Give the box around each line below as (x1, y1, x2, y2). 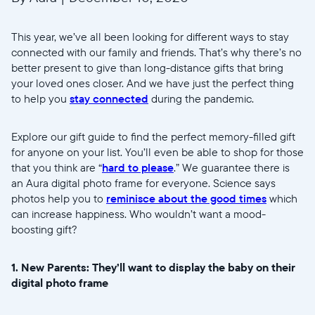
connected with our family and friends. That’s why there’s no (11, 45, 302, 60)
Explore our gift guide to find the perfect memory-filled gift (11, 129, 295, 144)
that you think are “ (11, 160, 102, 175)
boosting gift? (11, 222, 83, 237)
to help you (11, 91, 70, 106)
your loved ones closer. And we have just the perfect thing (11, 76, 294, 91)
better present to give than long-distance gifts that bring (11, 60, 283, 75)
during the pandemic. (148, 91, 257, 106)
